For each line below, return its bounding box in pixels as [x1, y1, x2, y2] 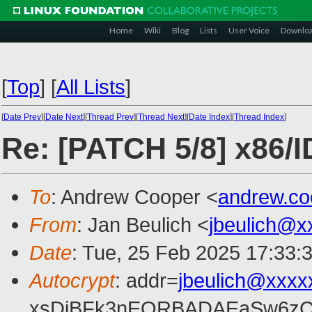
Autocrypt [29, 269, 115, 292]
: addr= [115, 269, 178, 292]
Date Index [189, 112, 230, 122]
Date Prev [3, 112, 41, 122]
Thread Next [138, 112, 185, 122]
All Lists [56, 75, 125, 98]
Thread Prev [87, 112, 134, 122]
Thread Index [234, 112, 284, 122]
